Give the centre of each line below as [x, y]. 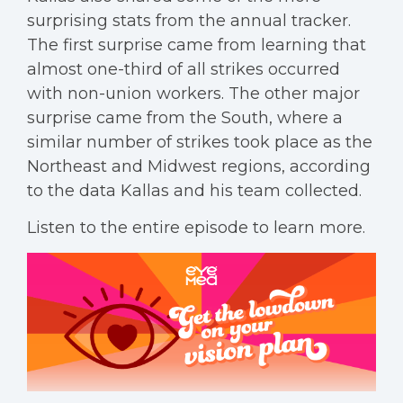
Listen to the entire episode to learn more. [196, 228]
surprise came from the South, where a [185, 118]
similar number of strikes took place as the [200, 142]
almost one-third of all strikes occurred [184, 69]
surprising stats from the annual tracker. [189, 21]
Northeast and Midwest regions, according [199, 166]
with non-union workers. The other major [193, 94]
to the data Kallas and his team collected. [194, 191]
